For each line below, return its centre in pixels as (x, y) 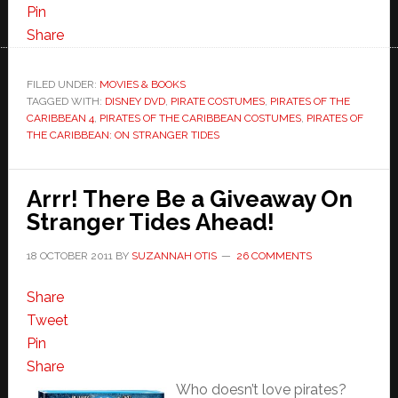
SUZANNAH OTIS (174, 256)
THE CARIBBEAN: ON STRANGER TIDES (123, 135)
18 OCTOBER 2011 (69, 256)
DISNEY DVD (135, 102)
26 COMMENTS (274, 256)
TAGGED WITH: (65, 102)
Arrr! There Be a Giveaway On (189, 199)
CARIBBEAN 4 (60, 119)
